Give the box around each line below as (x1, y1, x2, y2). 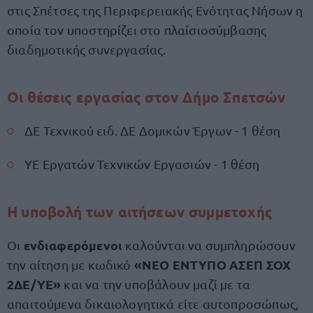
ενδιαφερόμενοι (23, 237, 126, 253)
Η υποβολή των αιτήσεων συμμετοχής (7, 202, 272, 221)
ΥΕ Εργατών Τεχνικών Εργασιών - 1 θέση (24, 156, 260, 171)
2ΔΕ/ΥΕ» (7, 276, 61, 292)
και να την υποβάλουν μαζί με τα (61, 277, 251, 291)
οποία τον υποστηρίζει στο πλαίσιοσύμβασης (7, 22, 267, 37)
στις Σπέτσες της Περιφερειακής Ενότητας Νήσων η (7, 3, 303, 17)
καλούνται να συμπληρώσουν (125, 238, 296, 252)
